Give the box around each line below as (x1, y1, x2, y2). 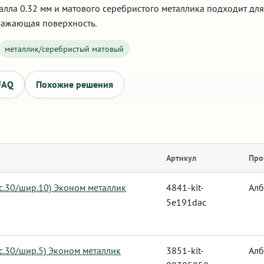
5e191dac (166, 196, 206, 208)
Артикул (166, 153, 196, 163)
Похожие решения (36, 78, 113, 90)
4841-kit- (166, 181, 204, 193)
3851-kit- (166, 245, 204, 256)
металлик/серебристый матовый (5, 44, 124, 54)
